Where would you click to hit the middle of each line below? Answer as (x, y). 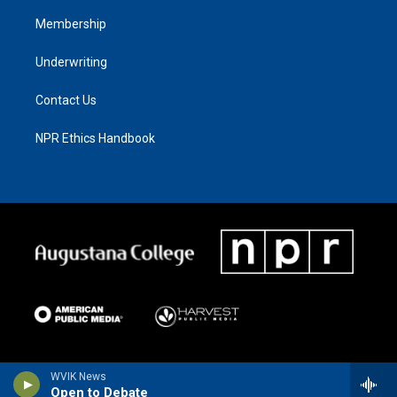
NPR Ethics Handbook (95, 138)
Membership (71, 23)
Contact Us (66, 100)
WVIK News (78, 377)
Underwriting (71, 62)
